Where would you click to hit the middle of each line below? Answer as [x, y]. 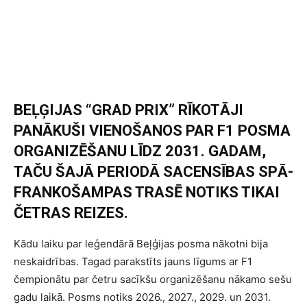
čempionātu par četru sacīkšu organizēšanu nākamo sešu [153, 280]
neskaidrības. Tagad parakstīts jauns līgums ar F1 [133, 262]
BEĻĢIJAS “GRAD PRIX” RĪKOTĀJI [128, 110]
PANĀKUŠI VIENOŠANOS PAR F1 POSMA [152, 131]
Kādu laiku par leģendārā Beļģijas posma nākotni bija [141, 244]
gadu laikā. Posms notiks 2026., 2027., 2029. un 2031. [142, 297]
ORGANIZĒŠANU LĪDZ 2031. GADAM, [140, 151]
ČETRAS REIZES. [71, 213]
